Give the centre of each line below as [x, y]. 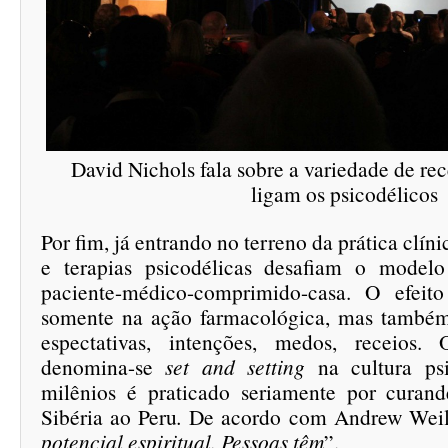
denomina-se [103, 366]
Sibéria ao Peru [109, 416]
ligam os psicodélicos [344, 193]
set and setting [235, 366]
